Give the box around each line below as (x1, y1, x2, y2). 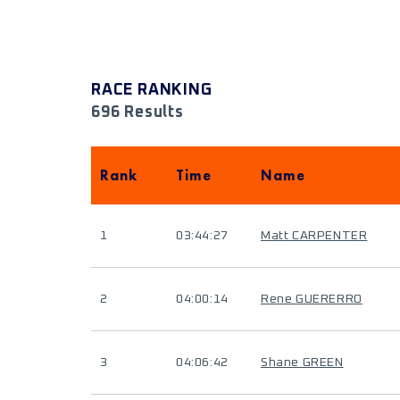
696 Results (91, 104, 184, 121)
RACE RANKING (91, 82, 212, 98)
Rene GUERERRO (261, 293, 362, 305)
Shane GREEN (261, 356, 344, 369)
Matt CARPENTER (261, 229, 368, 242)
